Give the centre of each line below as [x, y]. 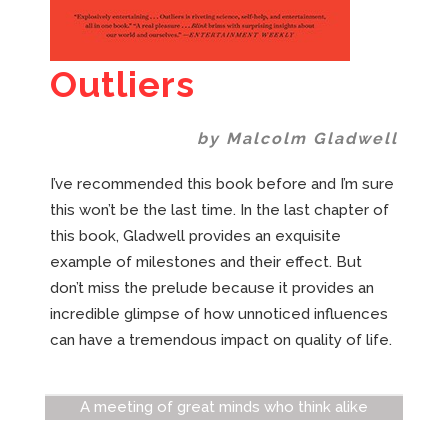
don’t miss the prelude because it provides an [212, 287]
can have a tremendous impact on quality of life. [221, 339]
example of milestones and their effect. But [206, 261]
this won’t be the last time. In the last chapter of [219, 209]
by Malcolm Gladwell [297, 138]
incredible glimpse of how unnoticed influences [219, 313]
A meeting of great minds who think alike [224, 406]
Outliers [122, 83]
